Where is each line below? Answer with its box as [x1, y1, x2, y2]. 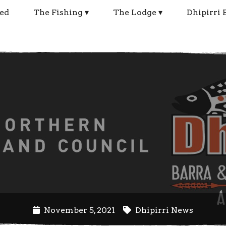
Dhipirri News [135, 205, 193, 215]
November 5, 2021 [40, 205, 121, 215]
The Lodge [113, 8, 157, 17]
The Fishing [33, 8, 83, 17]
